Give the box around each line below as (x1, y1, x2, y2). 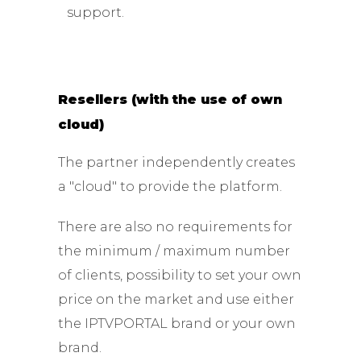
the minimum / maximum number (58, 243, 291, 259)
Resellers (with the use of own (58, 91, 283, 107)
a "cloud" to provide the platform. (58, 178, 283, 194)
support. (66, 4, 124, 20)
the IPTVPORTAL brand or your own (58, 315, 297, 331)
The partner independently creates (58, 154, 296, 170)
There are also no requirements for (58, 218, 293, 234)
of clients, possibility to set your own (58, 267, 302, 283)
